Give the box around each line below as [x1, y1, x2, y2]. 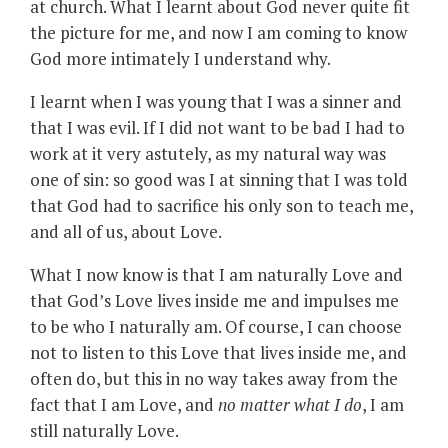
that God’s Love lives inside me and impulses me [30, 288, 399, 312]
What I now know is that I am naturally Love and [30, 262, 403, 286]
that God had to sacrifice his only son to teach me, [30, 193, 413, 217]
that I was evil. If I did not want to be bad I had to [30, 115, 405, 139]
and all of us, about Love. [30, 219, 222, 243]
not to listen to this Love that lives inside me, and [30, 340, 407, 364]
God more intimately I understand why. [30, 46, 331, 70]
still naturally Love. [30, 418, 179, 442]
